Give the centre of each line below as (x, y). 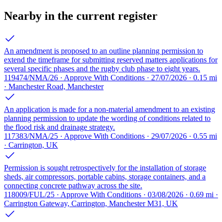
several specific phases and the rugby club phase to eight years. (102, 68)
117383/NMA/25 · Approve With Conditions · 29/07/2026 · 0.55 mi (111, 136)
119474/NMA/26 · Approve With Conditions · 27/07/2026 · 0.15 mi (111, 77)
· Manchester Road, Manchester (54, 86)
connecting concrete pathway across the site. (73, 185)
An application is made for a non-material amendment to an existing (110, 109)
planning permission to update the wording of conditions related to (107, 118)
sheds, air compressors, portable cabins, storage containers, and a (105, 176)
